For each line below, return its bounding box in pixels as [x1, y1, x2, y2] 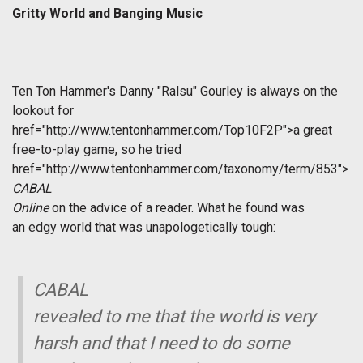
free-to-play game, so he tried [12, 142, 181, 158]
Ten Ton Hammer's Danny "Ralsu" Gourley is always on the [12, 83, 338, 100]
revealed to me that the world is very [33, 306, 316, 327]
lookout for [12, 103, 74, 119]
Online [12, 200, 49, 216]
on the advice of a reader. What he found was [49, 200, 305, 216]
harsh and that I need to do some [33, 333, 291, 354]
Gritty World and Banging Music [12, 6, 203, 22]
